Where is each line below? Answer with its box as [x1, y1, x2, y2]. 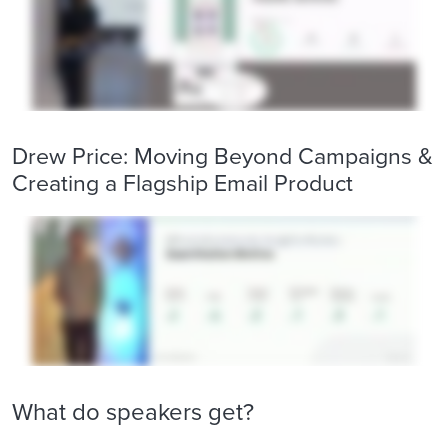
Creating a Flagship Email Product [12, 166, 353, 200]
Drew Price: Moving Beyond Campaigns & [12, 139, 433, 173]
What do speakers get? [12, 394, 254, 429]
